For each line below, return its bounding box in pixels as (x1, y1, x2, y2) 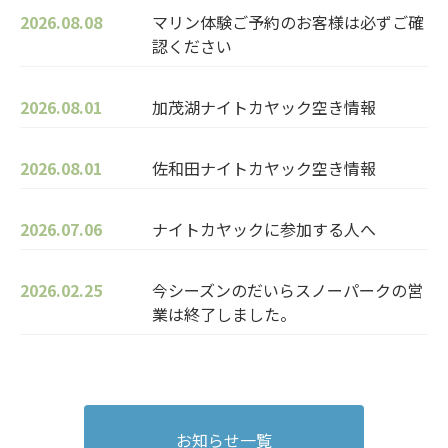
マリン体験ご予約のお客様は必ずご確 (152, 10, 424, 35)
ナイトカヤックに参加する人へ (152, 217, 376, 242)
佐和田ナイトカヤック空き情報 (152, 156, 376, 181)
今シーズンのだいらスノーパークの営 (152, 278, 423, 303)
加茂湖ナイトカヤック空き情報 (152, 95, 376, 120)
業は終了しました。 (152, 302, 296, 327)
